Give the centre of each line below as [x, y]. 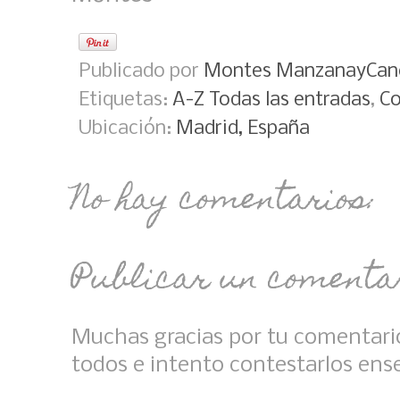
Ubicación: [127, 129]
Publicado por [141, 72]
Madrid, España [243, 129]
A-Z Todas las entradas [271, 101]
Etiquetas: [125, 101]
